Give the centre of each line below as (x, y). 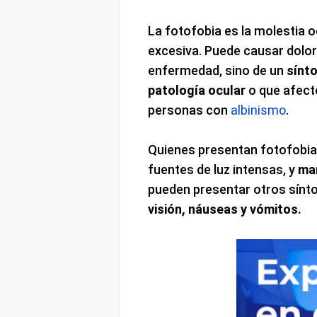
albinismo (258, 110)
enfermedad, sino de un (217, 71)
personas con (189, 110)
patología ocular (196, 91)
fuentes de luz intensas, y (223, 170)
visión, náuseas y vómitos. (224, 209)
